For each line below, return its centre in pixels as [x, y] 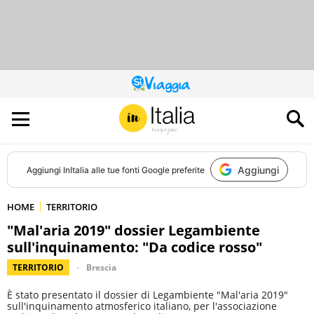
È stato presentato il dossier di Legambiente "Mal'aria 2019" [148, 295]
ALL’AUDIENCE [182, 112]
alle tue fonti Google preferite [146, 170]
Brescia [101, 267]
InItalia [76, 170]
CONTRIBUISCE [185, 104]
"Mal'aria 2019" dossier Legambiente [134, 230]
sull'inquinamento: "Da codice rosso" [135, 247]
